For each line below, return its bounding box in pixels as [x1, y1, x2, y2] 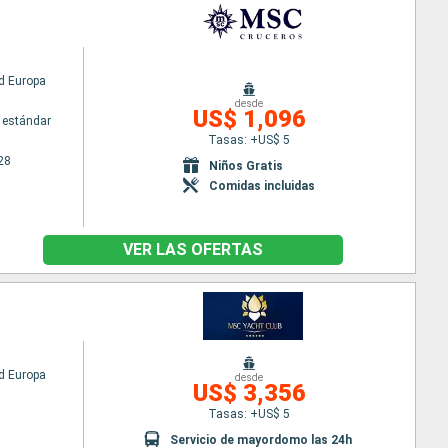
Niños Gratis [209, 158, 284, 173]
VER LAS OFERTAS [122, 240, 263, 259]
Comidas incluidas [209, 178, 316, 193]
